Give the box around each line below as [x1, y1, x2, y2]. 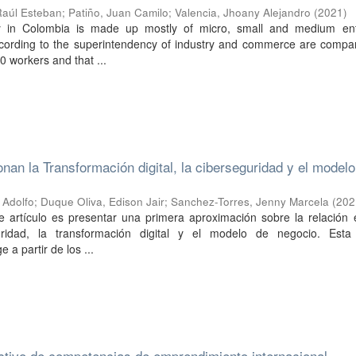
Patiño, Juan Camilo [68, 5, 169, 20]
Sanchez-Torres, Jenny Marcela [171, 194, 330, 209]
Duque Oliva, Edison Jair [41, 194, 165, 209]
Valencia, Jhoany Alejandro [175, 5, 311, 20]
